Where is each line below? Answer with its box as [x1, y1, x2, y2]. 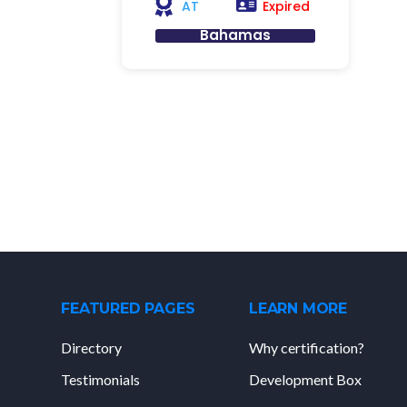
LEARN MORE [249, 299, 348, 317]
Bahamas [200, 25, 272, 45]
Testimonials [61, 371, 141, 389]
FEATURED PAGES [61, 299, 195, 317]
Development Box [249, 371, 362, 389]
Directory [61, 338, 123, 356]
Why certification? [249, 338, 365, 356]
